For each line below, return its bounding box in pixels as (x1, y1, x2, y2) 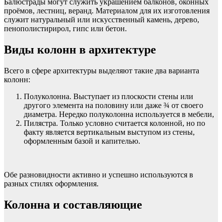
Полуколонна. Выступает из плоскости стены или (24, 92, 193, 101)
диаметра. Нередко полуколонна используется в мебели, (24, 110, 214, 119)
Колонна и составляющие (4, 198, 142, 212)
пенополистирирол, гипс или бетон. (4, 24, 127, 33)
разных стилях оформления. (4, 179, 99, 188)
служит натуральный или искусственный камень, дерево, (4, 15, 199, 24)
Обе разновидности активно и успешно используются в (4, 170, 193, 179)
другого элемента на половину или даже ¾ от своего (24, 101, 203, 110)
